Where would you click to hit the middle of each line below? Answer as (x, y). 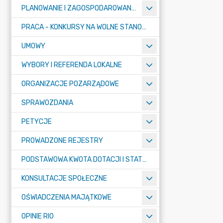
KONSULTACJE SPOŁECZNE (64, 178)
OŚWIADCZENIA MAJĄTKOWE (66, 197)
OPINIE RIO (38, 216)
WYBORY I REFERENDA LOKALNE (72, 65)
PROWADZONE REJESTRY (62, 141)
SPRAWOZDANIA (47, 103)
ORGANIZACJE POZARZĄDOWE (70, 84)
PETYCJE (37, 122)
